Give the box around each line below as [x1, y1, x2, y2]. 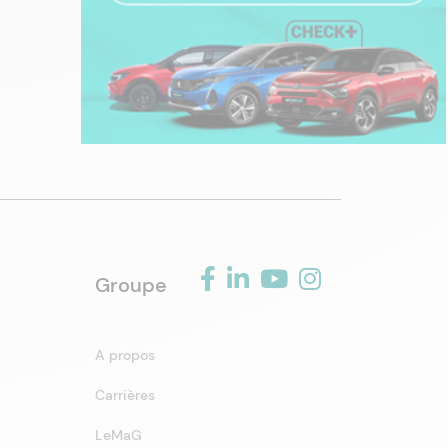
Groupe [94, 272, 167, 298]
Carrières [94, 386, 155, 404]
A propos [94, 346, 155, 364]
